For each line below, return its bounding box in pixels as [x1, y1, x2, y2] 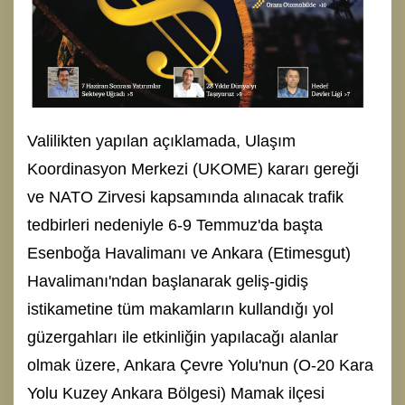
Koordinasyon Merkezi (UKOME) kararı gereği [27, 159, 359, 178]
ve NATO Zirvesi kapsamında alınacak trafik [27, 187, 344, 206]
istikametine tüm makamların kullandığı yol [27, 299, 334, 318]
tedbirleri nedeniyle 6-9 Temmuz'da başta [27, 215, 323, 234]
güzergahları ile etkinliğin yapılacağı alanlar [27, 327, 338, 346]
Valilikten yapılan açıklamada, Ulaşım [27, 131, 296, 150]
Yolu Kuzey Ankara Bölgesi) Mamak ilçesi [27, 383, 325, 402]
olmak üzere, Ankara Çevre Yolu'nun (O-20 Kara [27, 355, 373, 374]
